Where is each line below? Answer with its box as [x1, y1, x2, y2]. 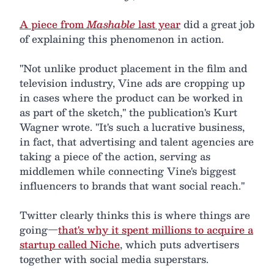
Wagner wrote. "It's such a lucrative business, [20, 119, 245, 136]
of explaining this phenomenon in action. [20, 31, 224, 48]
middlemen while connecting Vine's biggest [20, 163, 236, 180]
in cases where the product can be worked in [20, 89, 243, 106]
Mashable [87, 16, 135, 33]
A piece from [20, 16, 87, 33]
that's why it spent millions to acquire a [58, 221, 253, 239]
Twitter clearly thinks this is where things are [20, 207, 250, 224]
